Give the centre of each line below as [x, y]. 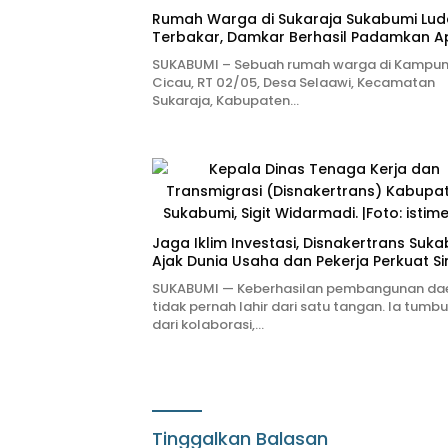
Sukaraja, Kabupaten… [225, 101]
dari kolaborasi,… [208, 325]
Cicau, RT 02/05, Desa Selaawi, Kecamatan [293, 83]
